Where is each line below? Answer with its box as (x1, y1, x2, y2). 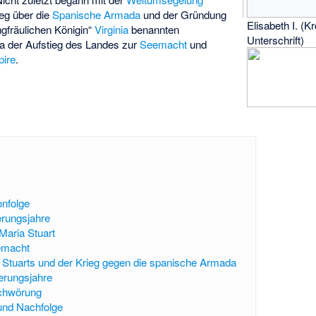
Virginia (95, 22, 129, 37)
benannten (128, 22, 180, 37)
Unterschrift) (247, 32, 305, 48)
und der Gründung (140, 7, 227, 23)
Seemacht (140, 37, 188, 52)
